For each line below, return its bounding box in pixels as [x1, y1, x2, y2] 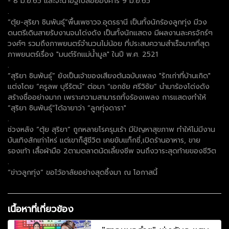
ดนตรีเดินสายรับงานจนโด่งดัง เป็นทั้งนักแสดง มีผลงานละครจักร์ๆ [8, 27, 213, 38]
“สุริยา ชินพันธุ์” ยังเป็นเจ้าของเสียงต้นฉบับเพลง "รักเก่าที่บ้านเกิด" [8, 70, 211, 81]
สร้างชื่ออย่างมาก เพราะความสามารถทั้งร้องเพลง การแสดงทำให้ [8, 91, 206, 103]
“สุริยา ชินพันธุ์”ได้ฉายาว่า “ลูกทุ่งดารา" [8, 102, 126, 113]
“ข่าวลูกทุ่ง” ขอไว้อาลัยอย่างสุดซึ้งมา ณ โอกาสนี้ [8, 167, 157, 178]
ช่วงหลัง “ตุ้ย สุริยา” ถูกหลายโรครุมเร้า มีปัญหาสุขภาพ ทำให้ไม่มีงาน [8, 124, 215, 135]
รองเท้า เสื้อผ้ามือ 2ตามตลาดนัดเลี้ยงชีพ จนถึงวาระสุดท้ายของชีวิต [8, 145, 216, 156]
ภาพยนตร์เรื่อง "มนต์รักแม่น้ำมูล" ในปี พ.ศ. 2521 [8, 49, 158, 60]
